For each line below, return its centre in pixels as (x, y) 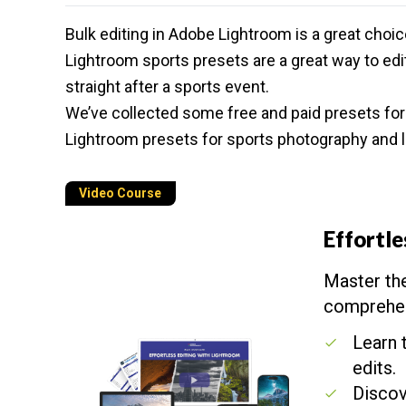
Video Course (120, 193)
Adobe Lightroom (230, 34)
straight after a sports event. (167, 87)
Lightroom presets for (146, 139)
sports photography (297, 139)
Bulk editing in (117, 34)
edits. (375, 368)
